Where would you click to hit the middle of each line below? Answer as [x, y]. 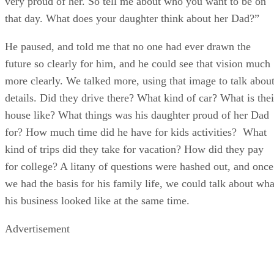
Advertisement [37, 228]
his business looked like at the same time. [97, 200]
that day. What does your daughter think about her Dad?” [132, 18]
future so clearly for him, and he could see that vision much [138, 63]
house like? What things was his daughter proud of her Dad [137, 115]
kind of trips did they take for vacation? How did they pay [134, 149]
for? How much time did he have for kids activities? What [136, 132]
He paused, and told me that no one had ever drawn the [128, 46]
